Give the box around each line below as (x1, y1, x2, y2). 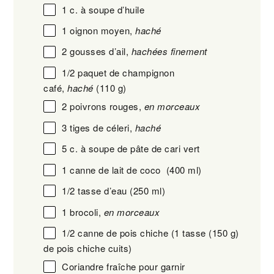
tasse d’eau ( (75, 184, 133, 198)
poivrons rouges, (67, 100, 144, 113)
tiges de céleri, (67, 120, 135, 134)
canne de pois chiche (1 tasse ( (75, 226, 212, 239)
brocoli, (67, 205, 104, 218)
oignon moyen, (67, 24, 136, 37)
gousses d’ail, (67, 45, 131, 58)
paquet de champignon (75, 65, 175, 79)
